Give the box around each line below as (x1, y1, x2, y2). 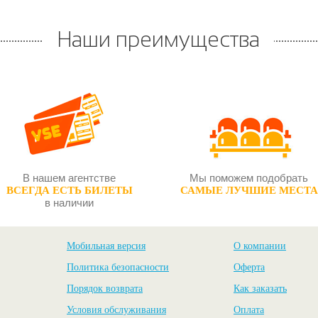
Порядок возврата (67, 283, 143, 294)
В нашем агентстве (23, 172, 116, 184)
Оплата (234, 305, 264, 315)
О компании (234, 241, 286, 251)
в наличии (45, 197, 94, 209)
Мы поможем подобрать (190, 172, 308, 184)
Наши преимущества (57, 28, 261, 51)
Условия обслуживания (67, 305, 166, 315)
